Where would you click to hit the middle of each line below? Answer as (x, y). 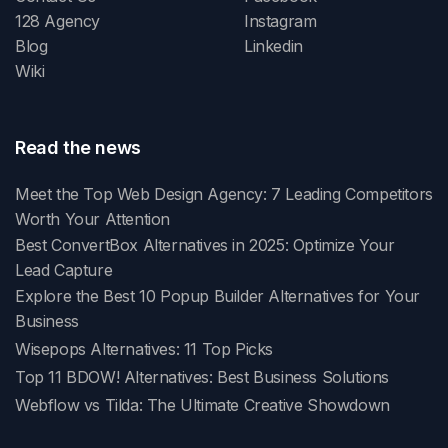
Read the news (78, 147)
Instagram (280, 20)
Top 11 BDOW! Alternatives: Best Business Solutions (202, 376)
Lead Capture (64, 269)
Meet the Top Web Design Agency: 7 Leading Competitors (224, 193)
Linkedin (273, 45)
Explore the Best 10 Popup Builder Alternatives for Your (218, 295)
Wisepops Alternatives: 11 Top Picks (144, 348)
